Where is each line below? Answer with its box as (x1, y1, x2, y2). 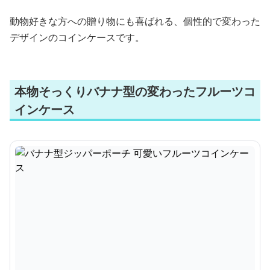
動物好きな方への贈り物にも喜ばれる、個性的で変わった (10, 14, 260, 28)
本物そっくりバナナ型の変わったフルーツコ (14, 83, 256, 99)
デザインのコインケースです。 (10, 31, 145, 44)
